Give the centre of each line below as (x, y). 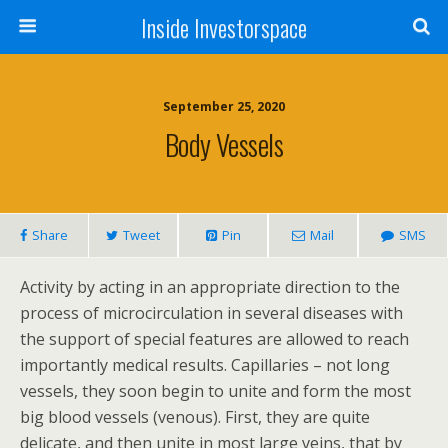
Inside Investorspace (224, 27)
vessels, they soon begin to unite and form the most (215, 391)
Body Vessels (224, 144)
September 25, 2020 (224, 106)
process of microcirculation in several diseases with (211, 313)
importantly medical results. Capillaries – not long (205, 365)
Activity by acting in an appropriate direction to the (210, 287)
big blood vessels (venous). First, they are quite (195, 417)
